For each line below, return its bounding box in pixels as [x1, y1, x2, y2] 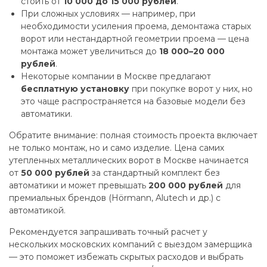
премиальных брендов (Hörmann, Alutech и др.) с [9, 193, 221, 203]
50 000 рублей [21, 167, 89, 178]
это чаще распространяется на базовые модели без [21, 96, 246, 107]
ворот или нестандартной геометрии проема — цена [21, 33, 249, 44]
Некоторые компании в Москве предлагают [21, 71, 211, 82]
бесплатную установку [21, 83, 129, 94]
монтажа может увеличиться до [21, 46, 159, 57]
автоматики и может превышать [9, 180, 148, 191]
